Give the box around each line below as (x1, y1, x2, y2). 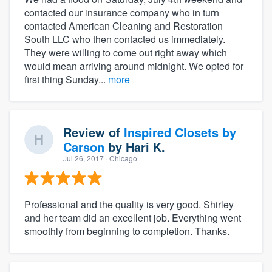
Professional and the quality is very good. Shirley (24, 197, 234, 212)
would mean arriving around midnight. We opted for (24, 59, 243, 73)
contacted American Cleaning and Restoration (24, 19, 223, 33)
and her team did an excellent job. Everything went (24, 211, 241, 225)
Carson (63, 138, 104, 156)
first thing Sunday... (24, 72, 108, 87)
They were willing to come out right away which (24, 46, 227, 60)
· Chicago (104, 153, 137, 164)
